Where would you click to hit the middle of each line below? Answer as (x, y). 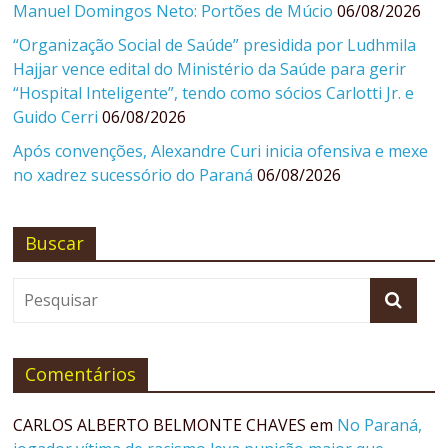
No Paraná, (380, 425)
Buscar (55, 243)
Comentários (81, 374)
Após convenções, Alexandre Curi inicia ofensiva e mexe (221, 151)
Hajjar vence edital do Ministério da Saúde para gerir (210, 69)
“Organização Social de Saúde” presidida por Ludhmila (215, 45)
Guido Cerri (56, 117)
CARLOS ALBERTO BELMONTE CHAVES (160, 425)
